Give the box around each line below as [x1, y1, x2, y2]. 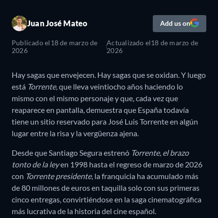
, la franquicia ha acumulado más [91, 171, 199, 181]
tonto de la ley [12, 159, 59, 169]
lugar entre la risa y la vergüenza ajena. [12, 128, 140, 138]
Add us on [160, 19, 190, 28]
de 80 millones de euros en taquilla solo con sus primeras [12, 182, 200, 192]
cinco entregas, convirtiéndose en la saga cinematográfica [12, 194, 201, 204]
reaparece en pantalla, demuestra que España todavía [12, 105, 189, 114]
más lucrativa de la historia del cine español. [12, 206, 156, 216]
